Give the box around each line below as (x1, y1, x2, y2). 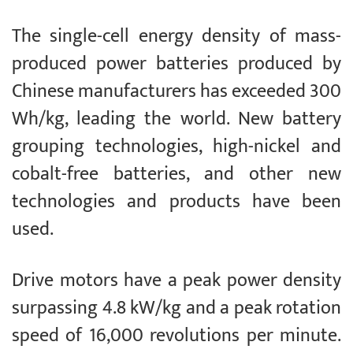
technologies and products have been (12, 186, 341, 218)
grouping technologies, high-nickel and (12, 131, 341, 163)
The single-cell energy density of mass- (12, 20, 341, 53)
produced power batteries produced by (12, 48, 341, 80)
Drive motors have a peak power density (12, 265, 341, 297)
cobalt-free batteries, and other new (12, 158, 341, 191)
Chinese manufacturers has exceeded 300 (12, 76, 341, 108)
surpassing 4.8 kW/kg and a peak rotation (12, 292, 341, 325)
